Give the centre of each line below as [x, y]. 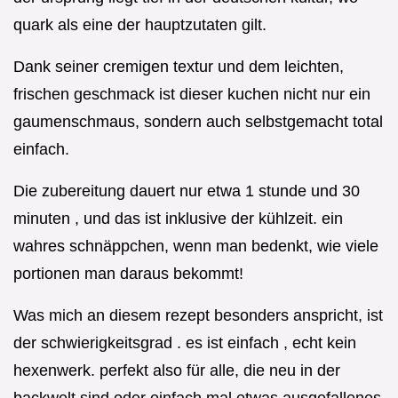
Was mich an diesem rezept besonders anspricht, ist [198, 316]
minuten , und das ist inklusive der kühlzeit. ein [178, 219]
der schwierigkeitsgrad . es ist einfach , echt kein [185, 343]
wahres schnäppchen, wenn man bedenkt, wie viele [196, 247]
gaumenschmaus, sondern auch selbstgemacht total [198, 122]
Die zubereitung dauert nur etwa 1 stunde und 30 [187, 191]
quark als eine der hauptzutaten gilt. [140, 25]
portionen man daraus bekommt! [128, 274]
